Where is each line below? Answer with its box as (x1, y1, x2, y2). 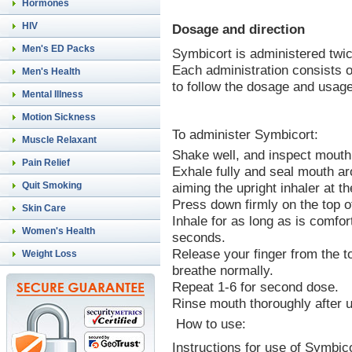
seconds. (172, 229, 225, 245)
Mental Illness (22, 89, 83, 100)
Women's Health (22, 225, 95, 236)
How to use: (172, 315, 246, 332)
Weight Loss (22, 248, 77, 259)
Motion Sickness (22, 112, 96, 123)
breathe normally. (172, 262, 273, 278)
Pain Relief (22, 157, 70, 168)
